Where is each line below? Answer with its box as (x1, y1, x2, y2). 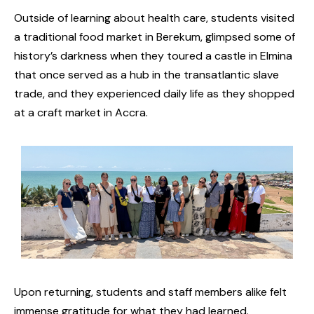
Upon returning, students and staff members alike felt (14, 285, 287, 300)
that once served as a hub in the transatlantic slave (14, 67, 279, 82)
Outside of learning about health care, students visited (14, 10, 294, 25)
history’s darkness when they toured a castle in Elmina (14, 48, 292, 63)
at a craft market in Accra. (14, 104, 148, 120)
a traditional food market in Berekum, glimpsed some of (14, 29, 295, 44)
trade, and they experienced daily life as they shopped (14, 86, 294, 101)
